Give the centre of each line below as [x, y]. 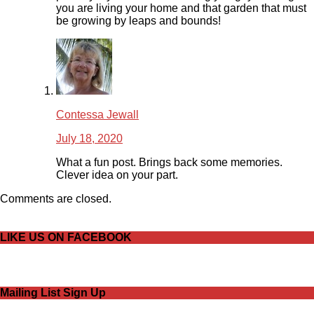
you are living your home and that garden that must [181, 8]
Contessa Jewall [97, 115]
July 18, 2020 [89, 139]
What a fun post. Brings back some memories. [169, 163]
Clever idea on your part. [117, 175]
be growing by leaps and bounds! [138, 21]
